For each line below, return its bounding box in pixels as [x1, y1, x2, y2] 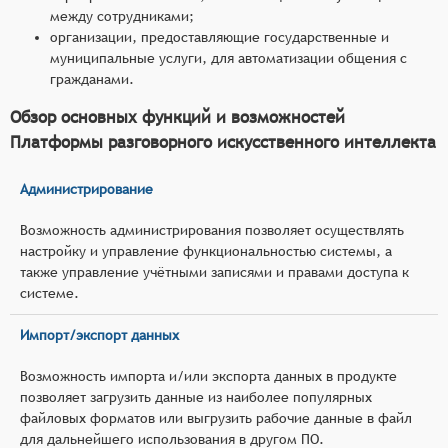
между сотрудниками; [50, 7, 194, 24]
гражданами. [50, 70, 134, 87]
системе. [20, 284, 79, 301]
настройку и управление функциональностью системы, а [20, 242, 392, 259]
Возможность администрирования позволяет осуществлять [20, 221, 404, 238]
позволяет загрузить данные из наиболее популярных [20, 388, 372, 405]
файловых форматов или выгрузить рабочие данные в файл [20, 409, 412, 426]
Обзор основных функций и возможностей [10, 106, 345, 127]
